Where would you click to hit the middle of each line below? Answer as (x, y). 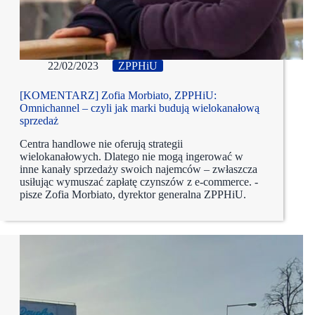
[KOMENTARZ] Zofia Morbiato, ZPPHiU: (118, 96)
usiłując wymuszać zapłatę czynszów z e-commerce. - (139, 182)
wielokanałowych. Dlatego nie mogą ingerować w (131, 157)
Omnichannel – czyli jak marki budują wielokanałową (140, 108)
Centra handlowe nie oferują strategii (101, 144)
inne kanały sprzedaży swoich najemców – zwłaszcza (139, 169)
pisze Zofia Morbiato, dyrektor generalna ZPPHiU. (133, 195)
